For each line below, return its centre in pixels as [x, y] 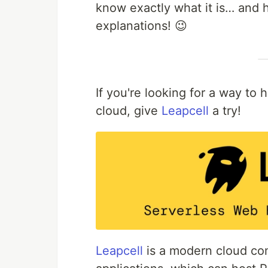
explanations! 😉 [141, 26]
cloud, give [129, 111]
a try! [225, 111]
